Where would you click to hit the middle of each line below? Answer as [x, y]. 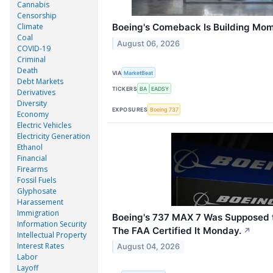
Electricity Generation [54, 136]
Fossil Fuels [37, 180]
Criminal [31, 59]
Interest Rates [41, 246]
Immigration [38, 213]
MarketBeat [139, 73]
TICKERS [125, 88]
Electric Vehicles [44, 125]
